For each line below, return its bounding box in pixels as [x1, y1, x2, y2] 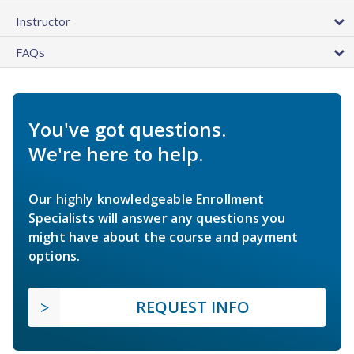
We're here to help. [28, 141, 203, 168]
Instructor [16, 13, 70, 30]
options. [28, 247, 81, 265]
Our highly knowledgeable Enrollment [28, 190, 265, 209]
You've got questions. [28, 116, 226, 143]
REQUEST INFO [136, 296, 250, 318]
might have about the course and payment [28, 228, 299, 247]
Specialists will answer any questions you [28, 209, 286, 228]
